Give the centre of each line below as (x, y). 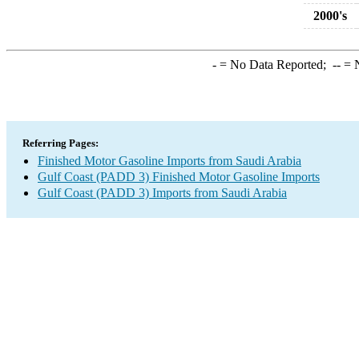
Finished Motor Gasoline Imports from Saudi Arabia (169, 161)
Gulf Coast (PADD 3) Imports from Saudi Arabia (162, 193)
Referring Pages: (61, 143)
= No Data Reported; (274, 65)
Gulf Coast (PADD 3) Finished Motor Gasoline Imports (179, 177)
